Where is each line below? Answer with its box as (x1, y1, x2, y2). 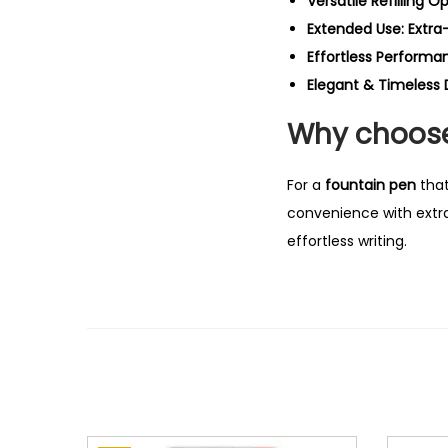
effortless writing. (287, 231, 407, 251)
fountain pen (325, 175, 416, 195)
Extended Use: (307, 19, 404, 39)
